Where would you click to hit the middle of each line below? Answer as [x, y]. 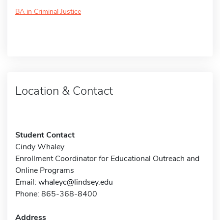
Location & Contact [64, 91]
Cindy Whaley [40, 147]
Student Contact [45, 135]
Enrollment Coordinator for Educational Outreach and [107, 158]
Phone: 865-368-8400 [56, 194]
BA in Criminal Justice [48, 11]
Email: [27, 182]
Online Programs [45, 170]
